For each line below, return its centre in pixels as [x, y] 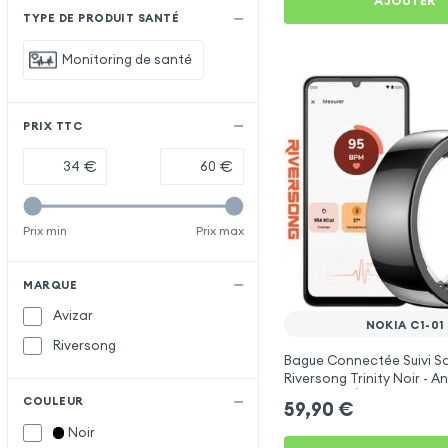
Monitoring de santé [126, 59]
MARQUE [50, 284]
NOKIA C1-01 [405, 324]
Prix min [45, 230]
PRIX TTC [53, 125]
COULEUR [53, 401]
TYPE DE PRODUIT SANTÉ [101, 17]
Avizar [73, 316]
